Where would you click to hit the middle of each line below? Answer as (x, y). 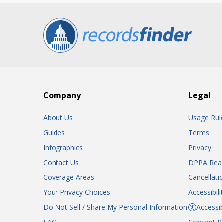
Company (62, 95)
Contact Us (61, 162)
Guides (54, 133)
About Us (58, 118)
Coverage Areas (69, 177)
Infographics (63, 147)
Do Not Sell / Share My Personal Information (115, 207)
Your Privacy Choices (77, 192)
